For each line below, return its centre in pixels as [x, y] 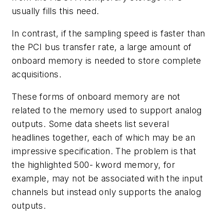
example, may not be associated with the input [107, 178]
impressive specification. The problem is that [104, 151]
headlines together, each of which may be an [104, 137]
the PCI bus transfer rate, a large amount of [102, 47]
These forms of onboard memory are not [96, 96]
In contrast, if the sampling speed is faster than [109, 34]
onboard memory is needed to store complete [107, 61]
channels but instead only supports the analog [106, 192]
